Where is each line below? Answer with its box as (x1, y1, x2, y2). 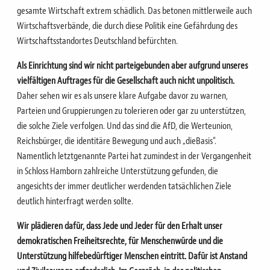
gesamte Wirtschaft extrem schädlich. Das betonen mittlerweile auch (16, 5, 252, 16)
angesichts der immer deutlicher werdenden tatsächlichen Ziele (16, 181, 231, 191)
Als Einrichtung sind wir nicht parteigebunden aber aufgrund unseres (16, 60, 248, 71)
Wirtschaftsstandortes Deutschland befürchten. (16, 36, 178, 46)
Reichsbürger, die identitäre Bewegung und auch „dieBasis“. (16, 136, 216, 146)
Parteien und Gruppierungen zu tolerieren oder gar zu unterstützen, (16, 105, 246, 116)
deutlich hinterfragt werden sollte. (16, 196, 133, 206)
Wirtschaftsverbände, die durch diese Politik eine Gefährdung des (16, 20, 237, 31)
